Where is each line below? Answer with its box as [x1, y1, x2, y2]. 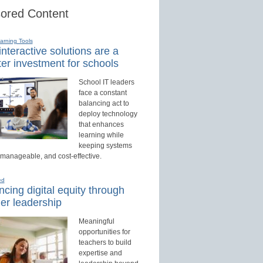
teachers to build [78, 238, 131, 247]
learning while [78, 131, 124, 140]
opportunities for [78, 228, 130, 237]
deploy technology [78, 110, 137, 119]
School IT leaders [78, 78, 134, 87]
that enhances [78, 120, 124, 129]
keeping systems [78, 141, 132, 150]
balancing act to [78, 99, 129, 108]
